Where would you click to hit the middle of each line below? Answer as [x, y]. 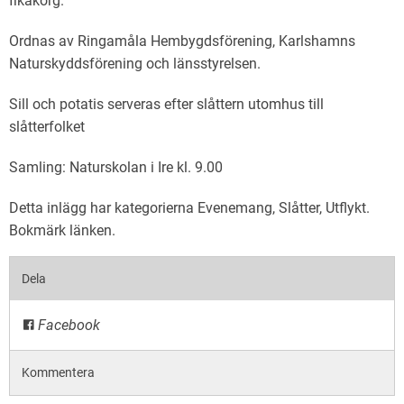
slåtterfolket [47, 127]
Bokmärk [39, 230]
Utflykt [346, 208]
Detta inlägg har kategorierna [103, 208]
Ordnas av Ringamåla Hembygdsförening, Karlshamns [182, 41]
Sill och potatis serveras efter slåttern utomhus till [166, 104]
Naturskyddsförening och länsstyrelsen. [135, 64]
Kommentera [59, 373]
